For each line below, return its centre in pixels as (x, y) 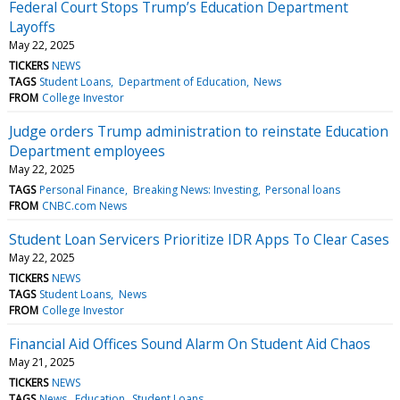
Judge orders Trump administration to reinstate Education (199, 131)
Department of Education (182, 81)
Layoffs (32, 26)
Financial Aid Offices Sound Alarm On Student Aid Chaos (190, 343)
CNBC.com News (85, 205)
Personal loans (302, 189)
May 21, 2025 (42, 362)
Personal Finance (83, 189)
